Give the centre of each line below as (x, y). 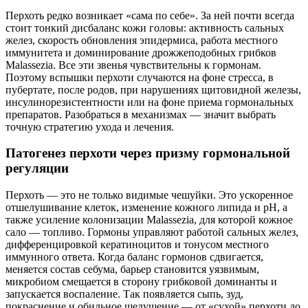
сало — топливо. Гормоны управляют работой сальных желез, (152, 232)
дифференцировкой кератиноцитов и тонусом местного (137, 244)
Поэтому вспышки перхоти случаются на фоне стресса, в (140, 77)
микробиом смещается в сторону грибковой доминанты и (141, 281)
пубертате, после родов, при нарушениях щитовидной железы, (153, 89)
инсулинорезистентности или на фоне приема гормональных (150, 102)
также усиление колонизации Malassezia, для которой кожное (149, 219)
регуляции (37, 168)
